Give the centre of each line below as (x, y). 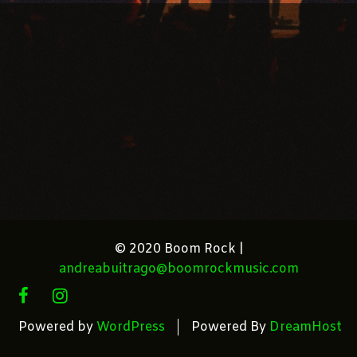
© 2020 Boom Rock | (178, 249)
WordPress (131, 327)
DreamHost (306, 327)
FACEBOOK (51, 296)
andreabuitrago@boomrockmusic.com (178, 269)
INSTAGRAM (92, 296)
